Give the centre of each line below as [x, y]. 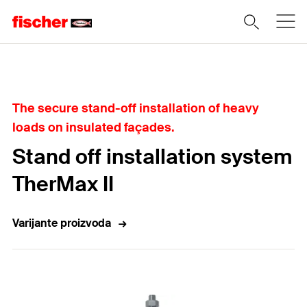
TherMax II [63, 184]
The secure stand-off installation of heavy [136, 108]
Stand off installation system [152, 157]
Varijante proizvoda [62, 223]
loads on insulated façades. [94, 127]
